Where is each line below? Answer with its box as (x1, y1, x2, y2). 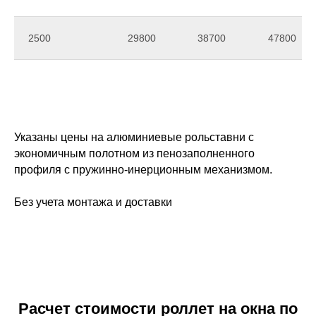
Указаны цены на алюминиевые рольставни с (14, 131, 254, 143)
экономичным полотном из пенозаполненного (14, 147, 255, 159)
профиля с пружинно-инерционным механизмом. (14, 164, 272, 176)
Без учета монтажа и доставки (14, 196, 172, 208)
